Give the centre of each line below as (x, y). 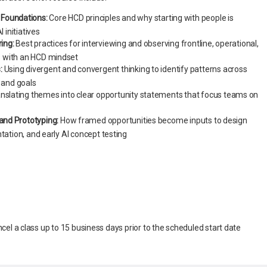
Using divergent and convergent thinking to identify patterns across (125, 69)
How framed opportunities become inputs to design (153, 120)
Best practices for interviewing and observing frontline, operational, (136, 44)
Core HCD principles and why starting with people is (140, 18)
